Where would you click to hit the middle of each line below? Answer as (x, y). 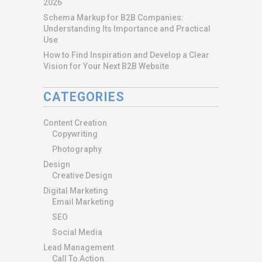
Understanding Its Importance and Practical (127, 28)
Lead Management (79, 247)
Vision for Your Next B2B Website (106, 66)
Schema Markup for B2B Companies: (113, 17)
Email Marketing (83, 201)
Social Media (77, 232)
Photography (77, 149)
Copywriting (75, 134)
